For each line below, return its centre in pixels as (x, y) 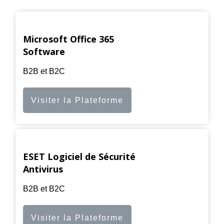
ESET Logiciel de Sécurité (79, 156)
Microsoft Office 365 (68, 39)
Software (44, 51)
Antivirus (43, 169)
